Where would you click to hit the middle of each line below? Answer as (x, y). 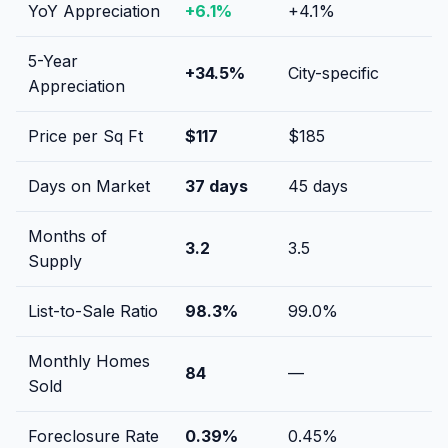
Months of (67, 235)
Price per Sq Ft (85, 135)
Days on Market (89, 185)
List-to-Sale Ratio (93, 310)
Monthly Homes (89, 360)
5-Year (53, 60)
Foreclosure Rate (93, 435)
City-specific (333, 72)
